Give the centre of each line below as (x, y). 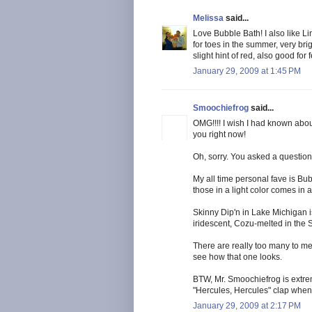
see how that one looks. (237, 257)
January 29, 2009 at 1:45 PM (247, 71)
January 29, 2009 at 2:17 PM (247, 305)
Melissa (208, 18)
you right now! (219, 134)
